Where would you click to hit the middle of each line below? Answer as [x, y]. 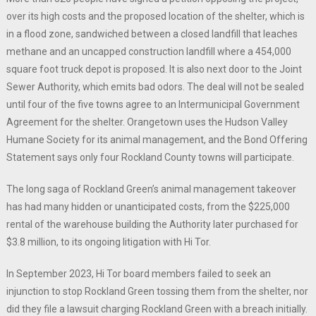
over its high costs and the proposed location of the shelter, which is [155, 17]
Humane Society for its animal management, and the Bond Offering [157, 140]
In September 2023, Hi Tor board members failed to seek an [138, 274]
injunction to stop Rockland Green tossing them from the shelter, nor [157, 292]
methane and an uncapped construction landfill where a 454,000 [148, 52]
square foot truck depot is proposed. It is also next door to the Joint [154, 69]
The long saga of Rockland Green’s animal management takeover [151, 189]
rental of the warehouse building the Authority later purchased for [152, 225]
